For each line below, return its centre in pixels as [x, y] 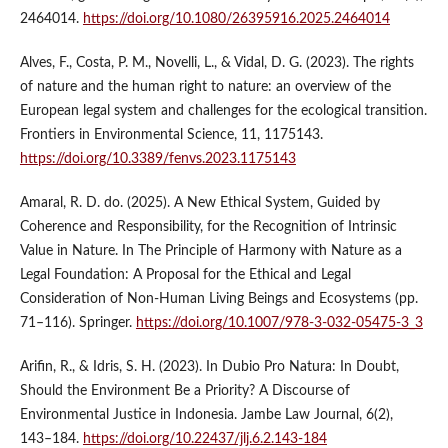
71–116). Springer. [77, 323]
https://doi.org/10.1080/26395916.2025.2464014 [236, 19]
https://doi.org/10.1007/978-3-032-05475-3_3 [279, 323]
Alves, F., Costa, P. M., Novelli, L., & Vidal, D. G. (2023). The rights [216, 63]
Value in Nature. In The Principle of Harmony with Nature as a [210, 251]
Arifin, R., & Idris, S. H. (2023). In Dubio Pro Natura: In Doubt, [209, 367]
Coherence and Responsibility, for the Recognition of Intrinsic [208, 227]
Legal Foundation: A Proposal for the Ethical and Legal [185, 275]
